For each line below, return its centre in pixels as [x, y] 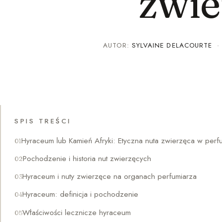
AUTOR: [117, 45]
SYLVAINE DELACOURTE [172, 45]
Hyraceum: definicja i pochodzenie [81, 194]
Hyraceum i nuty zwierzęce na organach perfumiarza [110, 176]
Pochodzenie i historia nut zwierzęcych [87, 158]
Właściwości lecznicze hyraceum [77, 212]
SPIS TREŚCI [43, 121]
